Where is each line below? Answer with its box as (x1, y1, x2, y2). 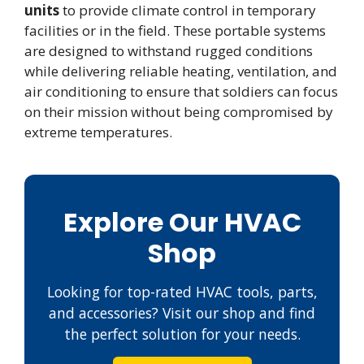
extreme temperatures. (24, 123, 172, 142)
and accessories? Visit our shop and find (49, 303, 315, 323)
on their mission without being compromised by (24, 102, 333, 122)
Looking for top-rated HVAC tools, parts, (46, 282, 318, 302)
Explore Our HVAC (63, 204, 301, 241)
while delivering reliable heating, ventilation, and (24, 62, 337, 81)
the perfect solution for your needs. (63, 324, 301, 344)
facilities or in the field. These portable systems (24, 21, 326, 41)
